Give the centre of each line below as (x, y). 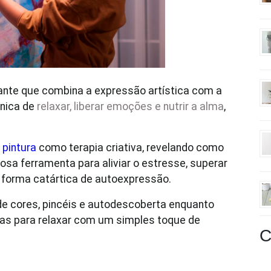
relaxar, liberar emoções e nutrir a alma (130, 106)
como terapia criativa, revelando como (130, 148)
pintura (19, 148)
